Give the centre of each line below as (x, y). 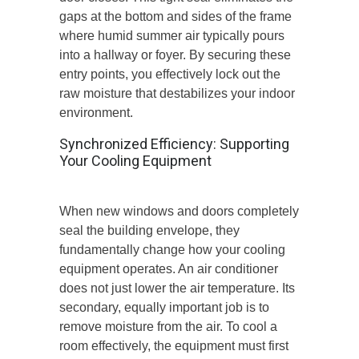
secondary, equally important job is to (164, 307)
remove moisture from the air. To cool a (168, 326)
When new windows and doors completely (179, 211)
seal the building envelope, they (149, 230)
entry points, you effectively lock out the (170, 74)
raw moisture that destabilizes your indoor (177, 93)
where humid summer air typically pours (172, 35)
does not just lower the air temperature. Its (177, 288)
